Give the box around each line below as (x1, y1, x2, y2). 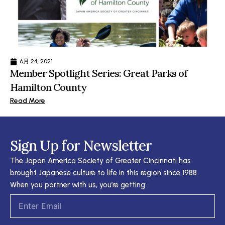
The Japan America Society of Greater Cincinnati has (10, 156, 191, 166)
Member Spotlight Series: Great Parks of (10, 67, 187, 80)
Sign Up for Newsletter (10, 137, 152, 155)
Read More (10, 96, 45, 105)
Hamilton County (10, 81, 86, 94)
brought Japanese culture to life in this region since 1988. (10, 168, 198, 178)
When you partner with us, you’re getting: (10, 180, 147, 190)
